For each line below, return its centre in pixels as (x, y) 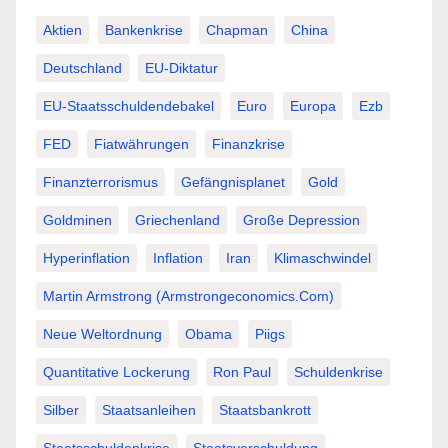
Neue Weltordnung (102, 334)
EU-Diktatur (181, 68)
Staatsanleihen (149, 410)
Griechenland (177, 220)
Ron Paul (242, 372)
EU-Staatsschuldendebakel (128, 106)
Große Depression (301, 220)
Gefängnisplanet (233, 182)
